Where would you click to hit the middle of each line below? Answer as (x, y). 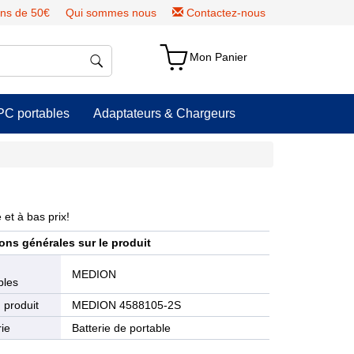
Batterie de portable (122, 328)
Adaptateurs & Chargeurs (164, 113)
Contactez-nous (226, 13)
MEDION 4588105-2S (127, 305)
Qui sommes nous (111, 13)
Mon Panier (219, 57)
